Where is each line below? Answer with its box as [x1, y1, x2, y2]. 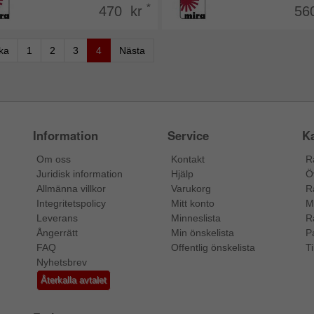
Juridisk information [36, 168, 123, 179]
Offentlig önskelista [170, 242, 255, 253]
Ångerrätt [36, 227, 78, 238]
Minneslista [170, 212, 221, 224]
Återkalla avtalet [41, 275, 107, 285]
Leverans [36, 212, 78, 224]
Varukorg [170, 183, 211, 194]
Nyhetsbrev [36, 257, 88, 268]
